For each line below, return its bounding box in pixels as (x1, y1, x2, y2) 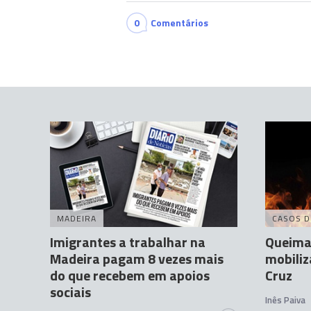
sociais (50, 281, 91, 303)
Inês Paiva (265, 293, 305, 308)
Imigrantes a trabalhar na (50, 231, 205, 253)
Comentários (151, 15, 208, 31)
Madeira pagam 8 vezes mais (50, 248, 224, 270)
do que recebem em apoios (50, 264, 210, 287)
